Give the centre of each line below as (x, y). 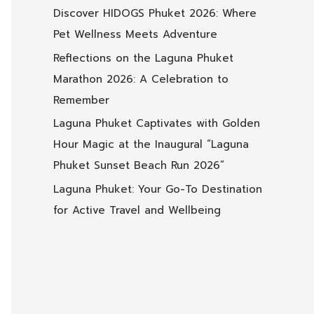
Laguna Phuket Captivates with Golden (157, 124)
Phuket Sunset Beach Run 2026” (139, 166)
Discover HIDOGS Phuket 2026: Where (155, 13)
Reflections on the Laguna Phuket (143, 58)
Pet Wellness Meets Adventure (135, 34)
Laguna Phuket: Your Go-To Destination (158, 190)
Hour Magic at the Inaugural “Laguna (151, 145)
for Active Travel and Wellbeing (137, 211)
